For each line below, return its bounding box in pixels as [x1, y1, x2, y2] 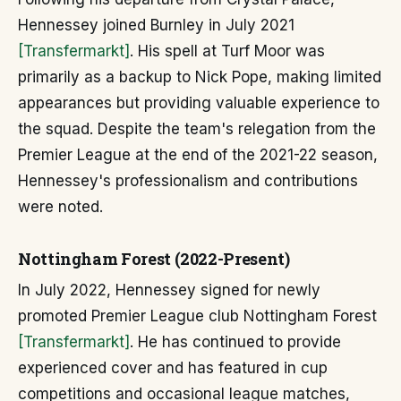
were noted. [18, 198, 103, 216]
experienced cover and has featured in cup [18, 359, 328, 377]
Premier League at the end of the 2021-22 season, [18, 146, 378, 164]
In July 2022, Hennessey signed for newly [18, 281, 320, 299]
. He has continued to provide [130, 333, 341, 351]
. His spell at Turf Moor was [130, 42, 325, 60]
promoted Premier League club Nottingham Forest [18, 307, 377, 325]
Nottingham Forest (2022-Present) [18, 248, 290, 269]
